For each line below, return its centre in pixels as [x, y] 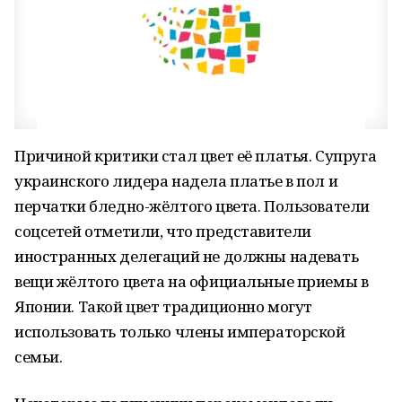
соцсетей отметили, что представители [163, 231]
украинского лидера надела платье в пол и [176, 181]
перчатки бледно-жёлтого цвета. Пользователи [192, 206]
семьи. [39, 357]
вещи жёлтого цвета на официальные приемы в [192, 281]
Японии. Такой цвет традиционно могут [163, 306]
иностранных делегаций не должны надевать [187, 256]
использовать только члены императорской [180, 332]
